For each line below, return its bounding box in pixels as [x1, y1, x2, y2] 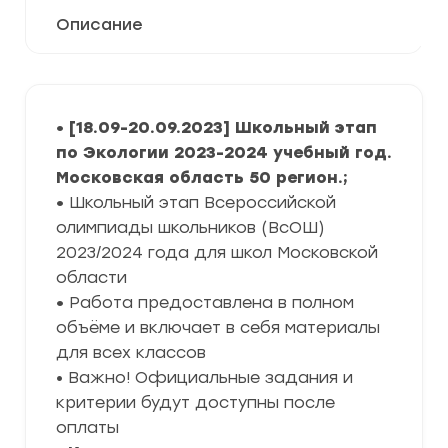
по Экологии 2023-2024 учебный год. [56, 143, 392, 162]
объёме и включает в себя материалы [56, 318, 380, 337]
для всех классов [56, 343, 206, 362]
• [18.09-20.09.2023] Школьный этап [56, 118, 377, 137]
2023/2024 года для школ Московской [56, 243, 378, 262]
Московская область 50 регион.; [56, 168, 348, 187]
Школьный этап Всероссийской [69, 193, 336, 212]
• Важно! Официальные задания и [56, 368, 353, 387]
